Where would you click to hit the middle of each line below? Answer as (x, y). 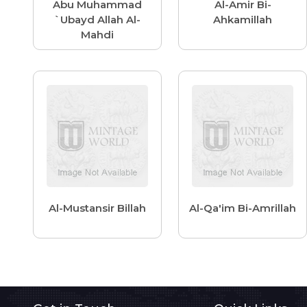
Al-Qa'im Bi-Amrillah (243, 208)
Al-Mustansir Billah (97, 208)
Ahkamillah (243, 20)
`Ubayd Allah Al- (97, 20)
